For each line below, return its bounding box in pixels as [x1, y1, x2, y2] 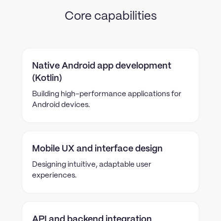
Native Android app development [32, 62, 171, 71]
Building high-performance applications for [32, 91, 182, 98]
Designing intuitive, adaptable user [32, 161, 151, 168]
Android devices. [32, 102, 90, 109]
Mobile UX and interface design [32, 145, 163, 153]
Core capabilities [64, 11, 157, 22]
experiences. [32, 172, 76, 179]
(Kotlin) [32, 74, 62, 83]
